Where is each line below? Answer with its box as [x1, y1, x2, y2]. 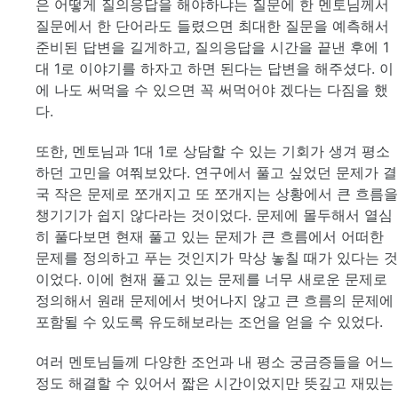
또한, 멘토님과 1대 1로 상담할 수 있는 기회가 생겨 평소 [36, 141, 390, 160]
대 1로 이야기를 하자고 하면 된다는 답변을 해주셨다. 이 [36, 60, 394, 78]
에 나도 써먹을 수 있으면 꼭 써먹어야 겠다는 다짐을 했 [36, 81, 388, 99]
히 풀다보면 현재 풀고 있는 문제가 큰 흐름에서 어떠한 [36, 227, 384, 245]
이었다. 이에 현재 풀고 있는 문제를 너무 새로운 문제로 [36, 269, 387, 288]
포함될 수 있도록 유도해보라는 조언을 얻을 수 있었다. [36, 312, 383, 330]
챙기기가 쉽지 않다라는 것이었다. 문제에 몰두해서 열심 [36, 205, 393, 224]
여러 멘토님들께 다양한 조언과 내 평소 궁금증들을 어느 [36, 352, 394, 370]
